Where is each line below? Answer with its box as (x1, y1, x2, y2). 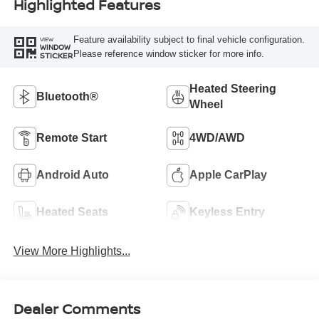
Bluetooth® (36, 90, 98, 103)
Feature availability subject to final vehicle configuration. (73, 34, 305, 46)
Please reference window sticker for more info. (73, 48, 264, 60)
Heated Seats (36, 205, 108, 218)
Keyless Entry (189, 205, 265, 218)
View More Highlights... (13, 244, 130, 257)
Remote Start (36, 131, 107, 144)
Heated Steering (189, 82, 276, 95)
